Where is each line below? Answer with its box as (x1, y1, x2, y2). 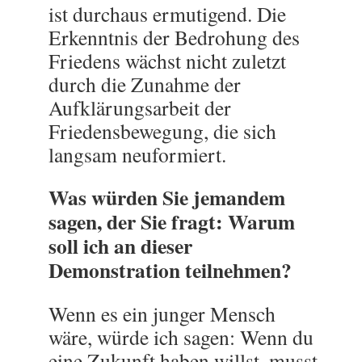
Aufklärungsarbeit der (48, 94, 231, 121)
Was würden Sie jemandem (48, 182, 285, 213)
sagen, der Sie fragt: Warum (48, 206, 295, 237)
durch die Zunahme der (48, 70, 241, 98)
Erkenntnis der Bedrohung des (48, 23, 300, 51)
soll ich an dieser (48, 230, 192, 261)
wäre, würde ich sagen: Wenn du (48, 323, 314, 351)
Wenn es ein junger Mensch (48, 300, 276, 327)
